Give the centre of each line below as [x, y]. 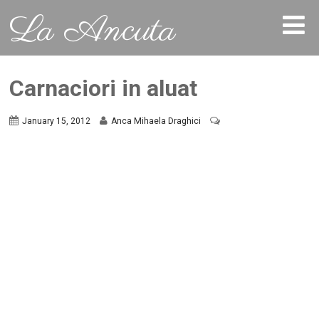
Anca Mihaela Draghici [156, 121]
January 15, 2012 [57, 121]
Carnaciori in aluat [104, 88]
